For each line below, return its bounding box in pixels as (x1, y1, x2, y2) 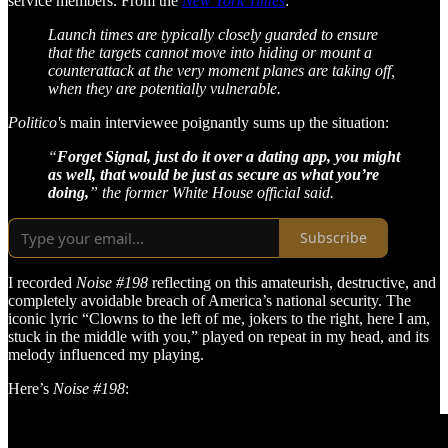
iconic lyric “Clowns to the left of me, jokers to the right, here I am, (8, 309, 430, 327)
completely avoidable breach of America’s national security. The (8, 291, 411, 309)
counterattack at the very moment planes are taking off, (48, 61, 395, 79)
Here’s (8, 379, 53, 397)
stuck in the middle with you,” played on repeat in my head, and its (8, 327, 429, 345)
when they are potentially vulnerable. (48, 79, 281, 97)
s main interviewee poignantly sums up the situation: (60, 113, 389, 131)
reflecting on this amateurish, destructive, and (148, 273, 436, 291)
